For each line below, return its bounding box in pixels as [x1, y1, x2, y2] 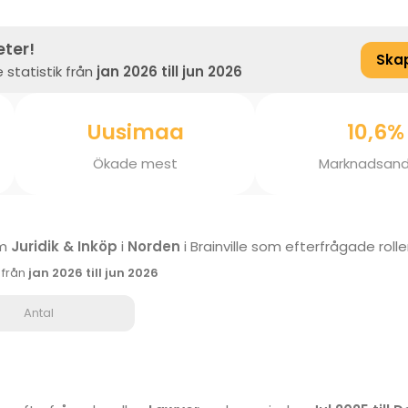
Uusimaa [86, 117, 184, 147]
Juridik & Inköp [11, 237, 117, 256]
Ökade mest [92, 153, 178, 173]
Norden [127, 237, 180, 256]
